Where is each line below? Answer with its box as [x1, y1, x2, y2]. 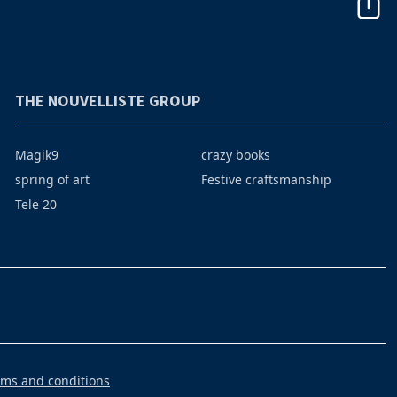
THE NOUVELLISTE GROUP [15, 90, 201, 112]
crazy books [200, 146, 270, 164]
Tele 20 [15, 196, 58, 214]
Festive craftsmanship [200, 171, 331, 189]
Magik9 [15, 146, 59, 164]
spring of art [15, 171, 90, 189]
